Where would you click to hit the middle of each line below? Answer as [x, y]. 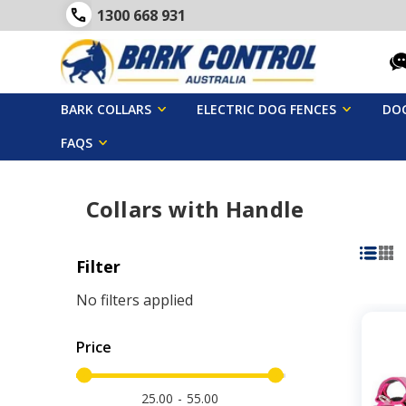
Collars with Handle [195, 208]
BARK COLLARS [106, 109]
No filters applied [135, 300]
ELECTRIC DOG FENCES [267, 109]
